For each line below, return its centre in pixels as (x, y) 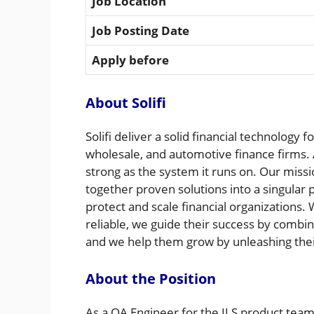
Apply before (130, 60)
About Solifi (126, 103)
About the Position (151, 278)
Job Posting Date (142, 30)
